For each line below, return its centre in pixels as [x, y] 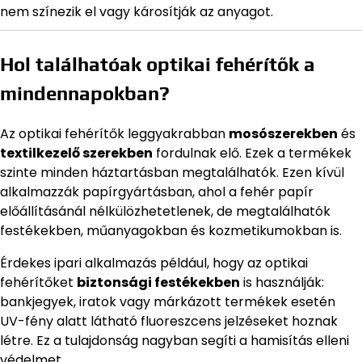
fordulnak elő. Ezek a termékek [252, 153]
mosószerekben [283, 133]
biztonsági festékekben [158, 282]
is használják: [282, 282]
